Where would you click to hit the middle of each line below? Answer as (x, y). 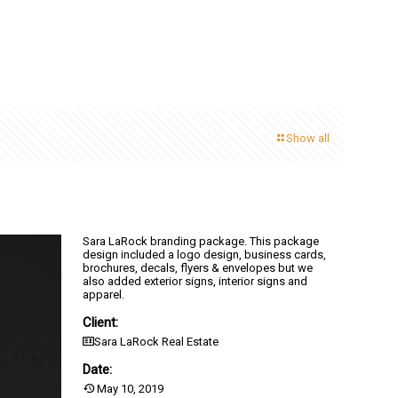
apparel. (103, 295)
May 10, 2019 (129, 389)
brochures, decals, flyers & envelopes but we (198, 268)
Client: (100, 322)
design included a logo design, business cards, (204, 255)
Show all (308, 138)
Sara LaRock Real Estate (156, 342)
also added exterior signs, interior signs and (195, 281)
